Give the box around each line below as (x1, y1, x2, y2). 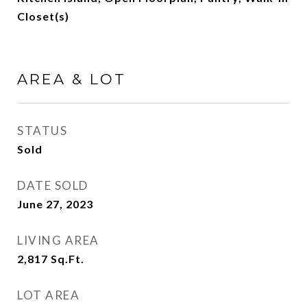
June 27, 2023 (17, 197, 93, 210)
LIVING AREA (17, 233, 99, 247)
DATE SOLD (17, 178, 88, 193)
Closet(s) (17, 10, 69, 23)
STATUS (17, 123, 67, 138)
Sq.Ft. (51, 252, 84, 265)
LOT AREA (17, 288, 79, 302)
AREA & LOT (17, 71, 126, 88)
